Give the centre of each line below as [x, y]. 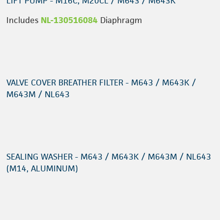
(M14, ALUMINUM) [42, 169]
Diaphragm [120, 20]
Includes [24, 20]
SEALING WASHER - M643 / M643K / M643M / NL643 [109, 157]
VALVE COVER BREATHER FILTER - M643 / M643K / [101, 83]
